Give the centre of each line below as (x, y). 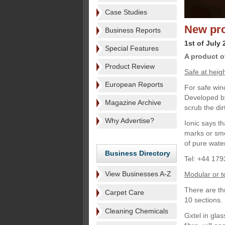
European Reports (134, 84)
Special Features (132, 48)
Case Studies (126, 12)
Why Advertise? (130, 121)
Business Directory (138, 153)
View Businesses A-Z (138, 174)
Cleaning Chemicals (137, 211)
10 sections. (203, 200)
